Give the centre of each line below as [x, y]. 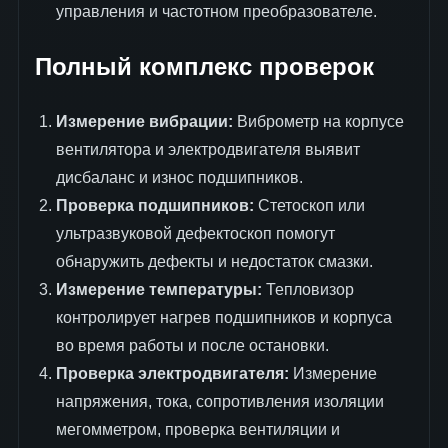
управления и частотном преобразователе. [216, 12]
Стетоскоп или [309, 205]
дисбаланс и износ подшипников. [179, 177]
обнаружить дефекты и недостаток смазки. [214, 261]
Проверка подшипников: [154, 205]
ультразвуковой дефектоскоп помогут [195, 233]
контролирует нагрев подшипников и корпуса [223, 317]
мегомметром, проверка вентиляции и [197, 429]
